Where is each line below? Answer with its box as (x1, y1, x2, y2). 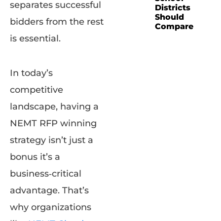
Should (155, 12, 184, 22)
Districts (155, 3, 190, 12)
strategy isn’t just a (10, 135, 93, 146)
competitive (10, 84, 63, 96)
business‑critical (10, 168, 81, 180)
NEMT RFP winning (10, 118, 97, 129)
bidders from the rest (10, 16, 104, 28)
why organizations (10, 202, 91, 213)
